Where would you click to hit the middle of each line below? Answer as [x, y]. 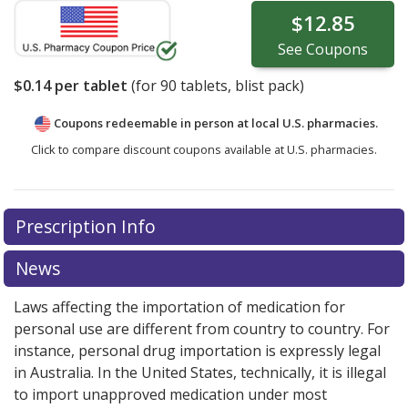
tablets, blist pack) [240, 86]
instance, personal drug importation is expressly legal [197, 351]
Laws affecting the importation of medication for [179, 307]
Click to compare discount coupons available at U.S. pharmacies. [204, 150]
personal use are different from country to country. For [202, 329]
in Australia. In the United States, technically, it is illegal [200, 373]
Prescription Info [87, 227]
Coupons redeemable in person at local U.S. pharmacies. [215, 123]
